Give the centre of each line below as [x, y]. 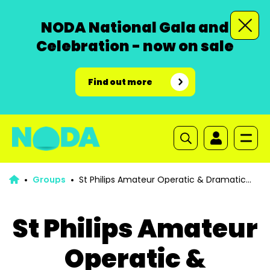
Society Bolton [39, 188]
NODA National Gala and [135, 27]
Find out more [120, 82]
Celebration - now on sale [135, 46]
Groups [49, 180]
